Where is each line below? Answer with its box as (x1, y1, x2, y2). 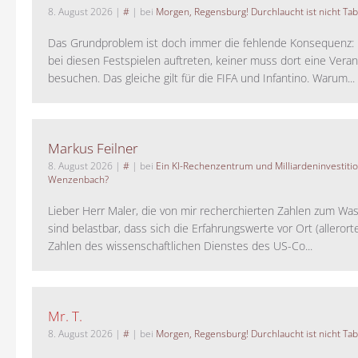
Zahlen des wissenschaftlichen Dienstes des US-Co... (48, 238, 312, 254)
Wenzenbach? (48, 173, 109, 187)
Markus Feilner (48, 139, 138, 158)
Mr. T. (48, 307, 82, 326)
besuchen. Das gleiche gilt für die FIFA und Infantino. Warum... (48, 70, 355, 86)
